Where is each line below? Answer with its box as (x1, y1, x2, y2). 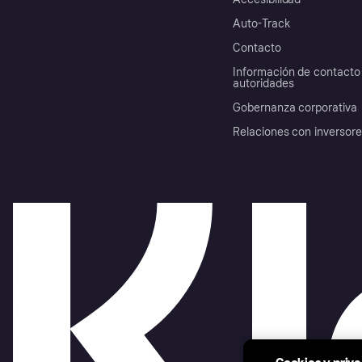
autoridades (233, 76, 294, 90)
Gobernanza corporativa (233, 100, 357, 115)
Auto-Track (233, 16, 291, 31)
